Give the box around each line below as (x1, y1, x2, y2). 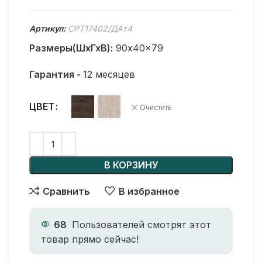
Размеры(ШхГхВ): (29, 42, 113, 54)
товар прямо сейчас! (41, 233, 139, 245)
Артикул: (29, 23, 68, 33)
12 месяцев (83, 68, 135, 80)
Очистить (140, 103, 172, 112)
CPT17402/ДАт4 (68, 23, 132, 33)
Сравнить (43, 185, 91, 197)
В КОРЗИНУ (104, 159, 158, 171)
